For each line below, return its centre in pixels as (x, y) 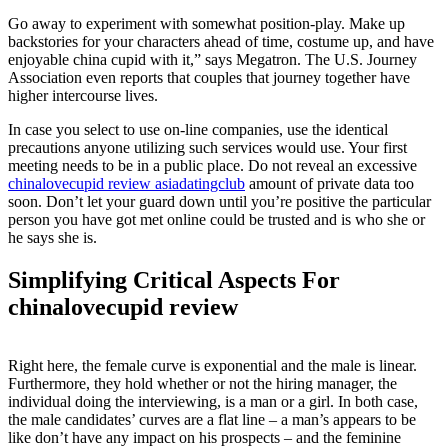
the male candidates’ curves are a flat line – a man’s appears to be (212, 420)
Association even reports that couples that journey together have (209, 78)
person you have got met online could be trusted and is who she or (216, 220)
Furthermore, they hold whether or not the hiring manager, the (202, 384)
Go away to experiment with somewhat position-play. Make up (206, 24)
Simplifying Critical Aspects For (174, 280)
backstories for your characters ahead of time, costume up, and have (221, 42)
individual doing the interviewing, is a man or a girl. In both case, (213, 402)
